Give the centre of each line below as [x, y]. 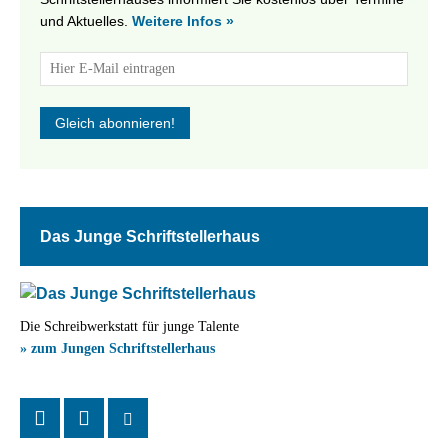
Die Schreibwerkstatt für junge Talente [129, 327]
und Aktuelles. [86, 21]
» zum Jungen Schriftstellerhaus [117, 349]
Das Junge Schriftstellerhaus [150, 237]
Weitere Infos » [183, 21]
